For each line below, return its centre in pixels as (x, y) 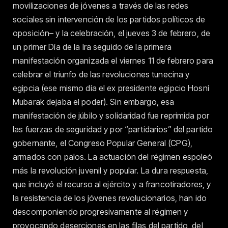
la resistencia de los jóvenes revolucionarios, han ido (110, 198)
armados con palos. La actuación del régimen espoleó (113, 156)
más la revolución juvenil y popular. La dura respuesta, (111, 170)
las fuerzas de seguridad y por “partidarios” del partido (113, 129)
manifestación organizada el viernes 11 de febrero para (113, 60)
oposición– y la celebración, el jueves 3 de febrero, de (112, 33)
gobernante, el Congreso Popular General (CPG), (103, 143)
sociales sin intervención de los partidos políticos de (109, 19)
